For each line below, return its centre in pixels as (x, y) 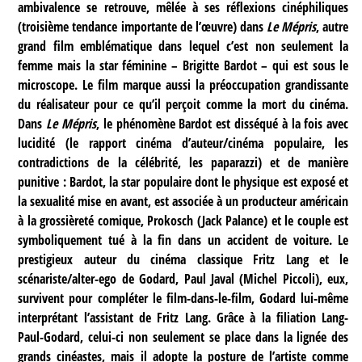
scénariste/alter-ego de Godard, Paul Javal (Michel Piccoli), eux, (183, 278)
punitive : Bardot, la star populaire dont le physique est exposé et (183, 181)
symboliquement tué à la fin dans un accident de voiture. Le (183, 240)
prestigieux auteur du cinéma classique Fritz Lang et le (183, 259)
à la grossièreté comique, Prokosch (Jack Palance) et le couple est (183, 220)
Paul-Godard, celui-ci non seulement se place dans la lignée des (183, 337)
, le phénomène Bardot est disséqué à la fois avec (222, 123)
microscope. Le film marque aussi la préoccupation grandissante (183, 84)
